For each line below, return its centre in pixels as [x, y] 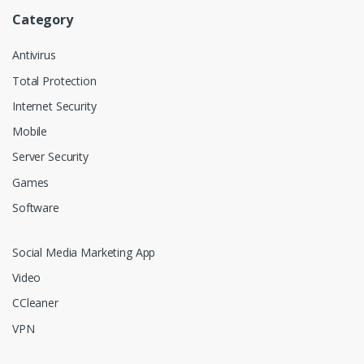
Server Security [50, 157]
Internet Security [54, 106]
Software [36, 207]
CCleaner [35, 303]
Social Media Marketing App [84, 252]
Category [43, 20]
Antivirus [34, 55]
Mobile [30, 132]
